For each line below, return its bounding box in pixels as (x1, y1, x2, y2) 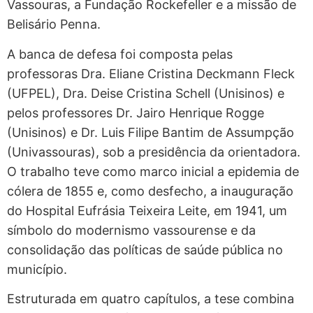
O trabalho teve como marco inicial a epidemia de (7, 163, 299, 179)
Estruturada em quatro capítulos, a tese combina (7, 291, 294, 306)
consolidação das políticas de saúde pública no (7, 242, 283, 257)
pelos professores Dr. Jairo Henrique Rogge (7, 105, 264, 120)
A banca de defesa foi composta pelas (7, 46, 233, 61)
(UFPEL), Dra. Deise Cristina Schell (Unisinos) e (7, 85, 284, 101)
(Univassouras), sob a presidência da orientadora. (7, 144, 300, 159)
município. (7, 261, 67, 277)
